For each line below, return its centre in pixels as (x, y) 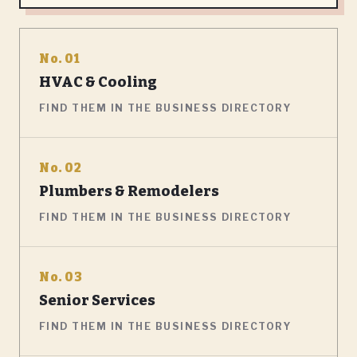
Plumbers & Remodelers (129, 191)
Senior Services (97, 300)
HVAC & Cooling (98, 82)
